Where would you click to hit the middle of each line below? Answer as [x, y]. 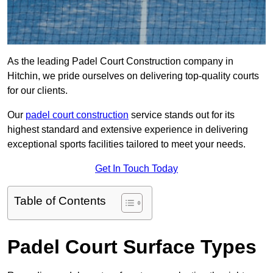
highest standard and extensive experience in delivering [128, 130]
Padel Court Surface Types [132, 247]
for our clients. [37, 91]
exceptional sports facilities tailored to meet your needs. [126, 144]
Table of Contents [60, 201]
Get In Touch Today [136, 169]
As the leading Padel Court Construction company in [120, 62]
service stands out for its [182, 115]
